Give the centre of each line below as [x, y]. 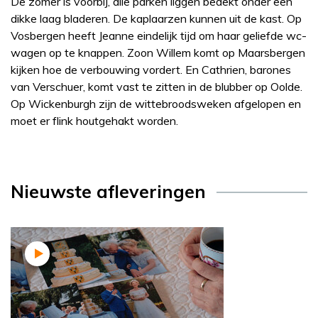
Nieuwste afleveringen [108, 192]
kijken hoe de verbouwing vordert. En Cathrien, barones [151, 70]
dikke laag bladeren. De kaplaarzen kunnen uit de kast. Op [156, 19]
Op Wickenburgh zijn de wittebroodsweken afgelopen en [156, 104]
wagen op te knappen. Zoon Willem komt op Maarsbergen [158, 53]
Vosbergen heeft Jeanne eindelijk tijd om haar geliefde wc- [159, 36]
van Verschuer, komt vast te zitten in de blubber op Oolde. [157, 87]
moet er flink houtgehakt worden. [94, 121]
